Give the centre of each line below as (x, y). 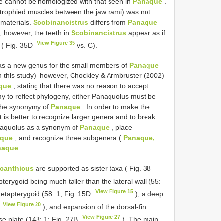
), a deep (148, 194)
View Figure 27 (102, 217)
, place (121, 128)
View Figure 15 (114, 191)
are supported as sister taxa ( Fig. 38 (92, 168)
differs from (108, 22)
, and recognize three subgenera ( (68, 138)
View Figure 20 (22, 204)
